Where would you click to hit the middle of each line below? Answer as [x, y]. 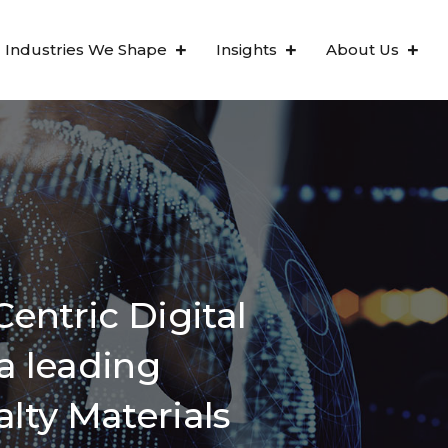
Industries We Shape [86, 49]
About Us [363, 49]
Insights [247, 49]
